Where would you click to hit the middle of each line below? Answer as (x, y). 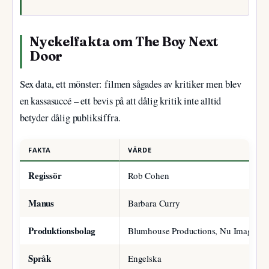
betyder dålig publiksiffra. (70, 117)
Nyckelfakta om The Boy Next (124, 41)
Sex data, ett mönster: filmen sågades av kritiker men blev (131, 84)
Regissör (45, 176)
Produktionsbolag (62, 231)
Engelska (145, 258)
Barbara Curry (154, 203)
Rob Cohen (149, 176)
